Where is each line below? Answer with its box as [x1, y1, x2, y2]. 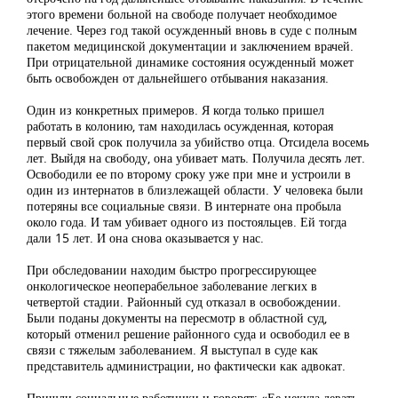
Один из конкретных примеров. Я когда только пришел [27, 100, 324, 118]
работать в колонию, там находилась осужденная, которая [27, 116, 333, 134]
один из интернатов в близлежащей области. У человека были [27, 180, 363, 198]
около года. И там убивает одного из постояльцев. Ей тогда [27, 212, 346, 230]
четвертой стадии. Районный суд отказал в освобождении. [27, 292, 341, 310]
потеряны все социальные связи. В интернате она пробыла [27, 196, 341, 214]
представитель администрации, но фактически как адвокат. [27, 356, 346, 374]
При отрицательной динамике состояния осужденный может [27, 52, 354, 70]
